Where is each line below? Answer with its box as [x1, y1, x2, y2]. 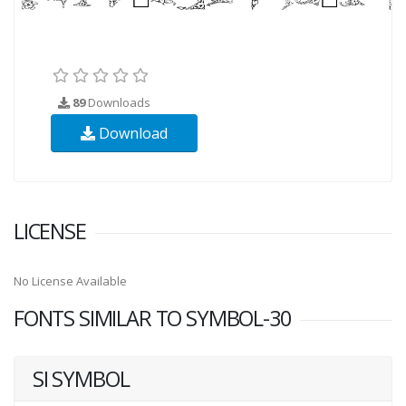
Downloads [85, 93, 150, 111]
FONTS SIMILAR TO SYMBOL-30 [14, 303, 291, 333]
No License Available [14, 272, 127, 289]
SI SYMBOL [33, 363, 130, 393]
